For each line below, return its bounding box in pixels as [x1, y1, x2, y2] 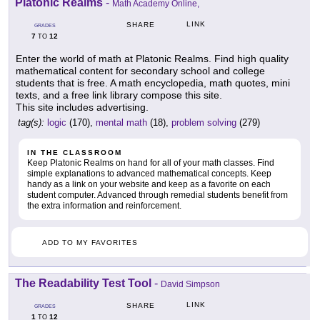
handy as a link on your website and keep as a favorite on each [27, 179, 271, 190]
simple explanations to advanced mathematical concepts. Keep [27, 169, 271, 179]
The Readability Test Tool [15, 277, 151, 290]
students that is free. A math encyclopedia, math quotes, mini [16, 77, 290, 89]
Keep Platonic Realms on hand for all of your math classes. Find [27, 158, 274, 169]
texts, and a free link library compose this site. [16, 89, 222, 101]
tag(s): [18, 117, 44, 129]
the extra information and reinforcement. [27, 201, 181, 211]
